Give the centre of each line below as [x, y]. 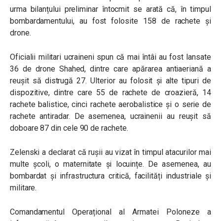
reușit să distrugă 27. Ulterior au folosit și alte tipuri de [110, 81]
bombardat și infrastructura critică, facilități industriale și [110, 176]
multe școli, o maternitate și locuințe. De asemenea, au [110, 164]
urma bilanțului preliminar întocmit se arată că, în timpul [110, 9]
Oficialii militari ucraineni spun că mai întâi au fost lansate [110, 57]
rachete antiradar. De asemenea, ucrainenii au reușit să [110, 116]
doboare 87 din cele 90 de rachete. [70, 128]
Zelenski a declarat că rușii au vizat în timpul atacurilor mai [110, 152]
